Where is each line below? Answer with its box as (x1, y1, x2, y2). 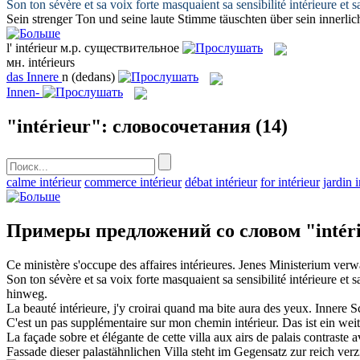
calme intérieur (6, 174, 81, 189)
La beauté (6, 301, 59, 315)
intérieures (180, 257, 232, 272)
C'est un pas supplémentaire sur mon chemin (6, 315, 235, 329)
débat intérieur (185, 174, 257, 189)
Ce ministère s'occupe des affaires (6, 257, 180, 272)
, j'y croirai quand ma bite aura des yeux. (107, 301, 312, 315)
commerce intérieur (84, 174, 182, 189)
